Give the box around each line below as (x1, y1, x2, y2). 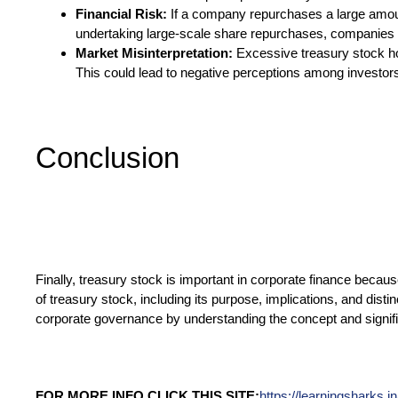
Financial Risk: (76, 6, 171, 22)
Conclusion (36, 141, 179, 175)
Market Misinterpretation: (76, 45, 233, 61)
